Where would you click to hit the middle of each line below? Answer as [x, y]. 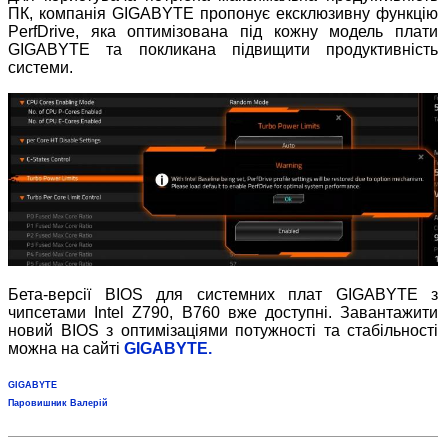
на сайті [92, 349]
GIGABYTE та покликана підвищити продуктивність [223, 49]
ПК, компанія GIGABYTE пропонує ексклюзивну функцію [223, 13]
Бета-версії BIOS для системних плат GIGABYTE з [223, 295]
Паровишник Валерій [58, 403]
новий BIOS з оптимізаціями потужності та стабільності [223, 331]
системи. [40, 67]
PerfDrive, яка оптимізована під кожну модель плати [223, 31]
